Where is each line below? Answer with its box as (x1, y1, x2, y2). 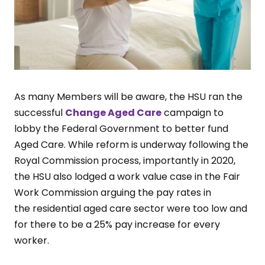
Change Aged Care (65, 105, 161, 119)
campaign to (161, 105, 224, 119)
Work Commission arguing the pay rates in (14, 185, 211, 199)
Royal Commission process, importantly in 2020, (14, 153, 235, 167)
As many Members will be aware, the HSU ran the (14, 89, 243, 104)
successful (14, 105, 65, 119)
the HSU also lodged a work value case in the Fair (14, 169, 240, 183)
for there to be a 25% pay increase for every (14, 217, 220, 231)
